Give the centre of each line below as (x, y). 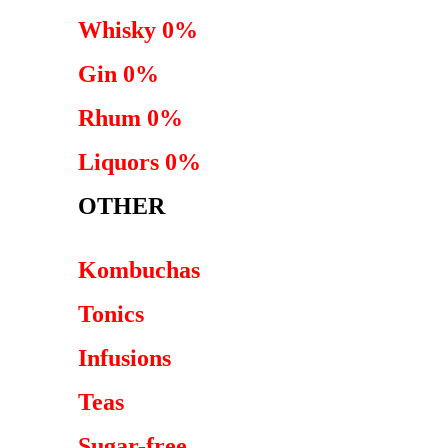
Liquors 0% (139, 162)
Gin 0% (118, 74)
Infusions (124, 358)
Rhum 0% (130, 118)
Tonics (111, 314)
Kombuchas (139, 270)
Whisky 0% (138, 30)
